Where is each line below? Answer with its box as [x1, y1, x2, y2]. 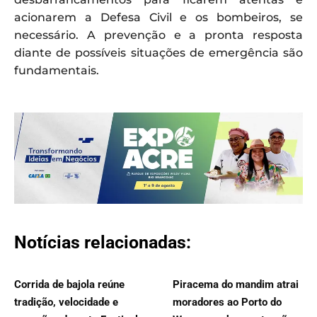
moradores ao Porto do [173, 296, 282, 309]
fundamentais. [14, 63, 99, 77]
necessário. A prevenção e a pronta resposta [14, 28, 303, 42]
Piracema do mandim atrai [173, 278, 299, 292]
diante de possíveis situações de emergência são [14, 45, 303, 59]
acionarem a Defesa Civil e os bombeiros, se [14, 10, 303, 24]
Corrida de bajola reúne [14, 278, 125, 292]
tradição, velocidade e [14, 296, 118, 309]
